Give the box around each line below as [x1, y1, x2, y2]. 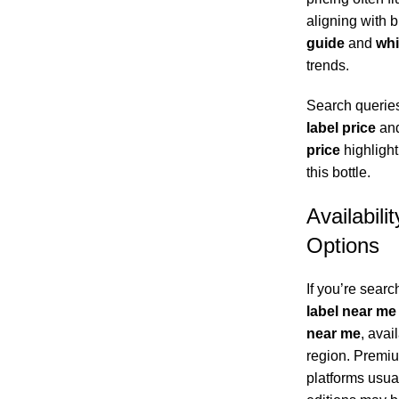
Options [305, 233, 379, 258]
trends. [305, 58, 349, 74]
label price [305, 120, 376, 136]
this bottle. [305, 165, 370, 181]
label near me [305, 304, 396, 320]
